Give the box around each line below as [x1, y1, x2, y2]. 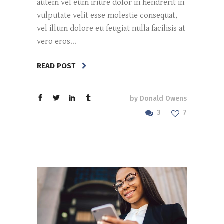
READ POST [37, 61, 75, 71]
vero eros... [37, 36, 76, 46]
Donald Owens [140, 94, 187, 103]
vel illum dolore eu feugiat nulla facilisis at [37, 23, 185, 33]
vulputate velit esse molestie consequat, [37, 10, 177, 20]
